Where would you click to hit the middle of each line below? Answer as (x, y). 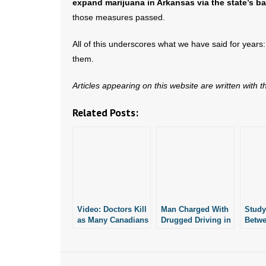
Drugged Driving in (196, 220)
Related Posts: (105, 113)
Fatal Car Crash (189, 231)
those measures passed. (119, 17)
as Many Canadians (113, 220)
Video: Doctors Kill (112, 209)
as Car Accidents (108, 231)
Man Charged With (195, 209)
